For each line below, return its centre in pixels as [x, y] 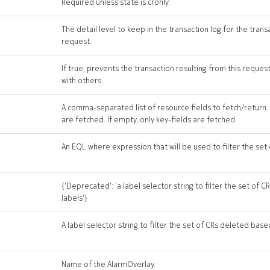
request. [77, 41]
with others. [82, 80]
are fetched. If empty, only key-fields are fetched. [149, 120]
